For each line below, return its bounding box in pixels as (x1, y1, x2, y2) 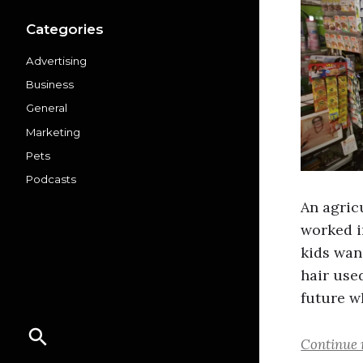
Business (26, 78, 74, 92)
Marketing (26, 125, 80, 139)
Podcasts (26, 173, 76, 186)
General (26, 101, 67, 115)
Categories (26, 20, 104, 37)
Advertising (26, 53, 87, 67)
